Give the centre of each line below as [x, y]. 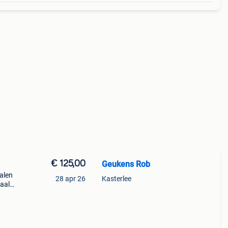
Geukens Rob [126, 164]
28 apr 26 [70, 179]
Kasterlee [116, 179]
